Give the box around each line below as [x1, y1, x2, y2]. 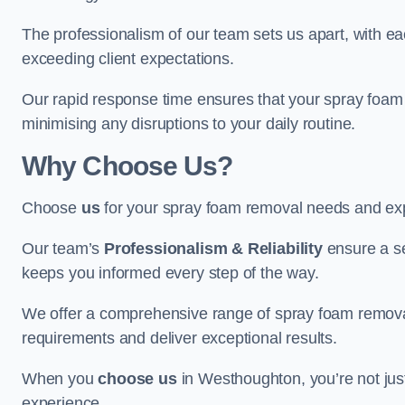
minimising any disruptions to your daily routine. [22, 115, 356, 133]
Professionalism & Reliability [104, 240, 323, 258]
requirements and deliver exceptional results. [22, 329, 337, 347]
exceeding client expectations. [22, 50, 239, 68]
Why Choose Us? [22, 151, 233, 181]
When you [22, 370, 99, 388]
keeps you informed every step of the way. [22, 264, 324, 282]
